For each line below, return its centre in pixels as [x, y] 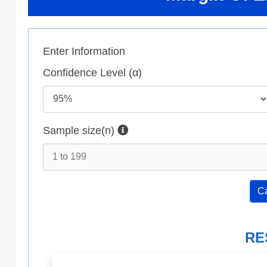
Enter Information [84, 51]
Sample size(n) [80, 130]
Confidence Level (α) [92, 72]
